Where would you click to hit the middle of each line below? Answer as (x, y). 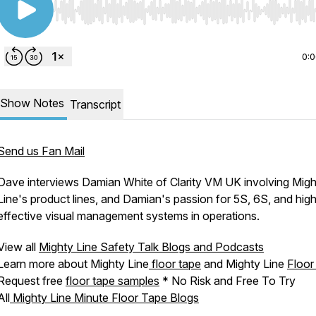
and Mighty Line (244, 264)
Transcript (95, 104)
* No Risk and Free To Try (227, 281)
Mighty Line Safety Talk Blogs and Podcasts (151, 247)
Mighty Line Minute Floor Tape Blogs (104, 298)
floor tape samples (113, 281)
